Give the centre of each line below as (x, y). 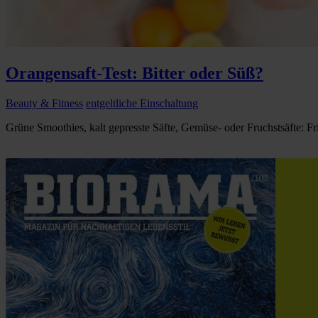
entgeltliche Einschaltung (142, 104)
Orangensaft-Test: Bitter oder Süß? (135, 73)
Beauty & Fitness (44, 104)
